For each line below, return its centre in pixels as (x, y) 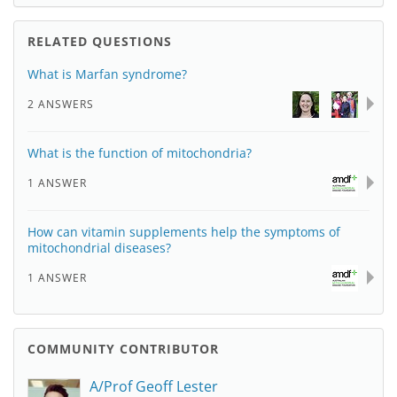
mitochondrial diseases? (99, 248)
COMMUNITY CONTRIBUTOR (123, 349)
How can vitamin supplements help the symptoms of (184, 232)
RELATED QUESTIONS (100, 41)
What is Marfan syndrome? (107, 74)
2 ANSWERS (61, 104)
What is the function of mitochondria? (140, 153)
